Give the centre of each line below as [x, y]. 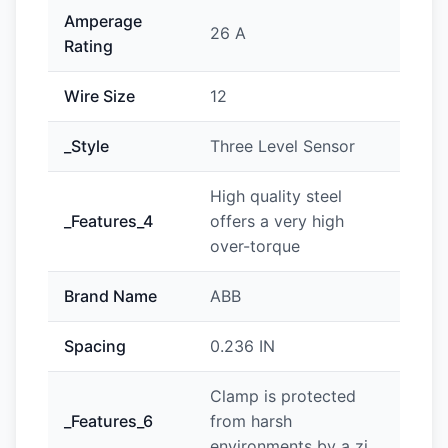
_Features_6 [108, 421]
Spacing [95, 346]
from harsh [251, 421]
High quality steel [276, 196]
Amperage [103, 21]
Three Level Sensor [282, 146]
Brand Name [110, 296]
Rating [88, 46]
